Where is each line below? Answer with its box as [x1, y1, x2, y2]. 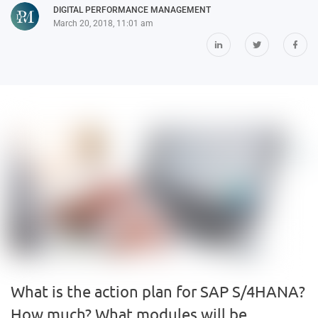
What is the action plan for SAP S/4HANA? [11, 281, 305, 300]
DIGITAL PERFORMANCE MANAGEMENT [53, 5, 211, 15]
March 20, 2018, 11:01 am [53, 18, 153, 28]
